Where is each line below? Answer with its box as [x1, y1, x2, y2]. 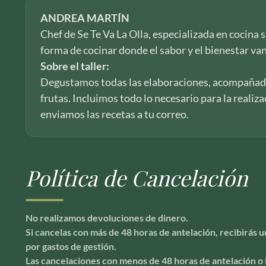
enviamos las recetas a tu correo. [40, 107, 189, 121]
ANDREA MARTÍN [40, 11, 129, 24]
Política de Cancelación [25, 163, 248, 192]
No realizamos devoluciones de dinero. [25, 212, 188, 223]
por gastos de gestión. [25, 240, 116, 252]
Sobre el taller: [40, 59, 109, 72]
